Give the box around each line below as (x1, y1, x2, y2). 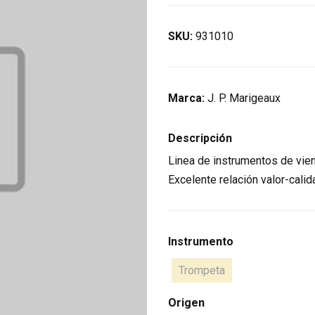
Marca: (168, 91, 207, 105)
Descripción (168, 131, 232, 146)
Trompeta (179, 264, 225, 278)
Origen (168, 296, 205, 310)
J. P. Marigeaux (207, 91, 281, 105)
